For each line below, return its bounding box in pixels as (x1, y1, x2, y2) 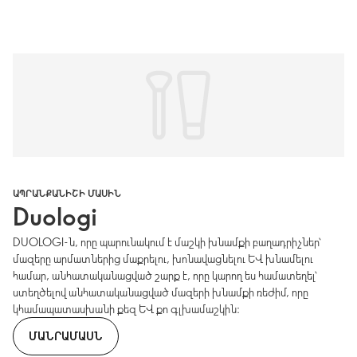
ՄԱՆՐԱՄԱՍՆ (29, 328, 103, 343)
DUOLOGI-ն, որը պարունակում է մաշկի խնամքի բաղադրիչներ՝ (13, 234, 321, 250)
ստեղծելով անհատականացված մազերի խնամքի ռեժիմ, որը (13, 284, 308, 300)
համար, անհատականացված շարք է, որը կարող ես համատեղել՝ (13, 268, 317, 284)
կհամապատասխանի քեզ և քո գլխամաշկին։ (13, 301, 240, 317)
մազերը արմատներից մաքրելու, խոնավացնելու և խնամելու (13, 251, 313, 267)
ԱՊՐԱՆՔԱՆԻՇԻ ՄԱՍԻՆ (13, 186, 121, 200)
